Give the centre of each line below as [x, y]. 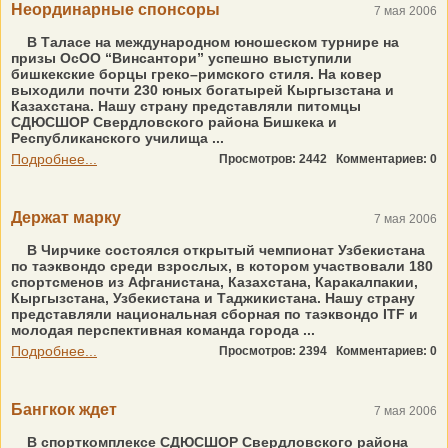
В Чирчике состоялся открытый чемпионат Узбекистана [224, 250]
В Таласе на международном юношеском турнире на [211, 42]
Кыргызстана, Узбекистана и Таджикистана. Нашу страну [213, 298]
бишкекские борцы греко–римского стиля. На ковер [196, 74]
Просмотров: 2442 [277, 159]
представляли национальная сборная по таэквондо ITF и [214, 314]
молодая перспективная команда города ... [163, 330]
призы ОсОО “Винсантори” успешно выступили [181, 58]
